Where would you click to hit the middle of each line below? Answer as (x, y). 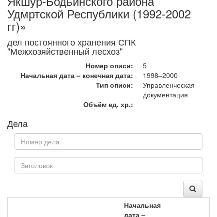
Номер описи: (109, 65)
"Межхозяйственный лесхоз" (65, 51)
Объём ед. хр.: (108, 104)
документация (165, 94)
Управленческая (169, 85)
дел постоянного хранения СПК (71, 42)
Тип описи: (115, 85)
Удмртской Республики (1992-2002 (99, 13)
